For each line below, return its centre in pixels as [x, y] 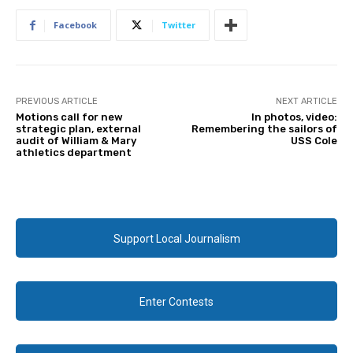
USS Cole [314, 141]
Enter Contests [176, 302]
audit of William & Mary [76, 141]
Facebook [75, 25]
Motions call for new [69, 117]
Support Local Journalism [176, 239]
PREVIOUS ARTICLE [57, 102]
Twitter [178, 25]
